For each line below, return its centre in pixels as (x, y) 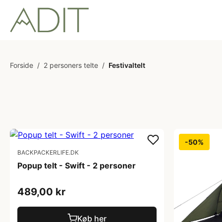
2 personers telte (71, 65)
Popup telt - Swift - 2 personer (77, 166)
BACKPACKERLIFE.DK (48, 152)
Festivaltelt (127, 65)
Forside (22, 65)
